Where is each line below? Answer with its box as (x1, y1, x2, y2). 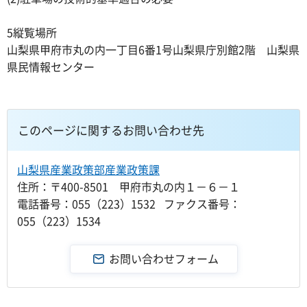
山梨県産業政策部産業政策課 (17, 160, 160, 177)
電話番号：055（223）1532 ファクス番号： (17, 195, 241, 212)
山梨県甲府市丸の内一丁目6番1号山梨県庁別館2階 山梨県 (7, 41, 299, 58)
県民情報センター (7, 58, 95, 75)
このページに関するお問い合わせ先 (18, 121, 204, 138)
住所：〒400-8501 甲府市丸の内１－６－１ (17, 177, 240, 195)
